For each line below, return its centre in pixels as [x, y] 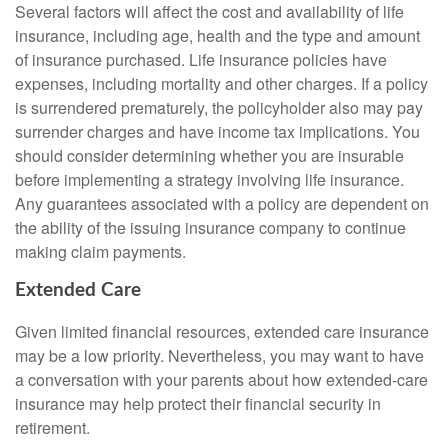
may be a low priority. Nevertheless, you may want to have [219, 356]
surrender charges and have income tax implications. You [217, 131]
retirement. [52, 428]
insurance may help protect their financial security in [198, 404]
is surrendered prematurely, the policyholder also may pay [219, 107]
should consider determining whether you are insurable [209, 155]
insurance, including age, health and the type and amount [217, 35]
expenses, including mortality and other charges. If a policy [221, 83]
